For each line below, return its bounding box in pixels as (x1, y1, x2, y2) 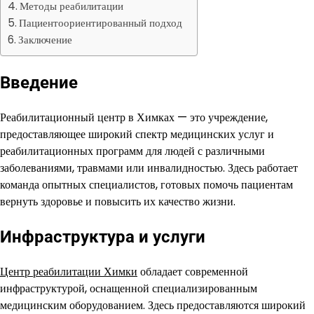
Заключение (18, 32, 73, 47)
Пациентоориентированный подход (19, 15, 183, 30)
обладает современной (137, 263, 248, 280)
